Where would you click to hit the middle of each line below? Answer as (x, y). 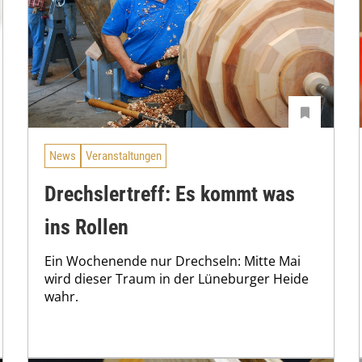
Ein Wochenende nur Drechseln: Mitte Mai (173, 261)
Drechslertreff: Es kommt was (170, 194)
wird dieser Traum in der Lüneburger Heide (177, 278)
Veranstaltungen (124, 156)
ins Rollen (86, 227)
